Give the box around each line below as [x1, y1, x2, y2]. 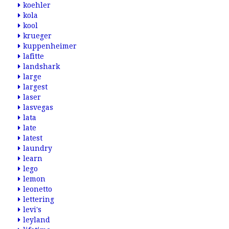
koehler [23, 1, 51, 9]
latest [23, 134, 42, 142]
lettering [23, 195, 54, 203]
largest [23, 83, 48, 91]
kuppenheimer [23, 42, 77, 50]
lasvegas [23, 103, 53, 111]
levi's [23, 205, 41, 214]
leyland [23, 216, 50, 224]
